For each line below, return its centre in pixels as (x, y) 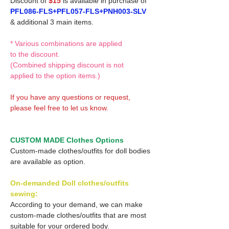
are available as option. (48, 161)
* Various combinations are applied (66, 43)
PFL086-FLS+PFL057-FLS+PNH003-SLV (78, 11)
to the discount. (35, 54)
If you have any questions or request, (70, 97)
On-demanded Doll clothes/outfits (70, 183)
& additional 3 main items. (52, 22)
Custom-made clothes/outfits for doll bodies (80, 151)
